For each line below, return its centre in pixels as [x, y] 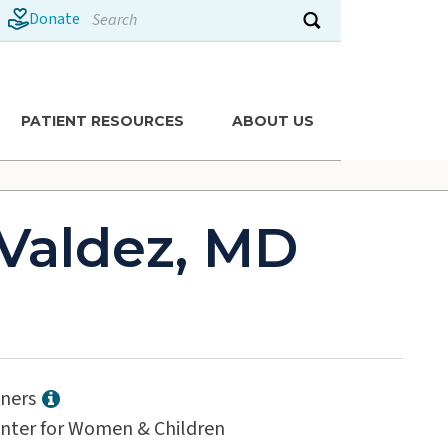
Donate [54, 19]
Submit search [346, 32]
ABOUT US [272, 120]
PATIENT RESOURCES [102, 120]
